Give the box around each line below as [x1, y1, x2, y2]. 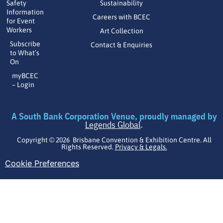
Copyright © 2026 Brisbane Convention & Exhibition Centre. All [16, 136, 212, 144]
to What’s [9, 48, 39, 57]
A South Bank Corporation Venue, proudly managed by [11, 110, 217, 122]
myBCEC [11, 71, 38, 80]
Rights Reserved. [61, 143, 115, 151]
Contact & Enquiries [91, 40, 152, 49]
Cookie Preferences [5, 158, 79, 169]
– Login [11, 80, 34, 89]
